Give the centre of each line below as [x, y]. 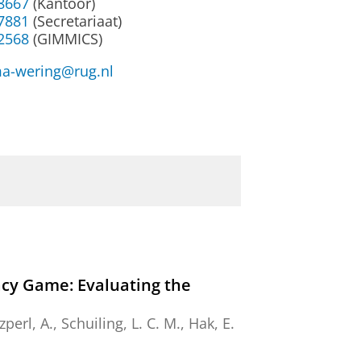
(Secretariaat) [76, 21]
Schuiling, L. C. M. [121, 324]
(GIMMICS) [66, 39]
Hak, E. [212, 324]
